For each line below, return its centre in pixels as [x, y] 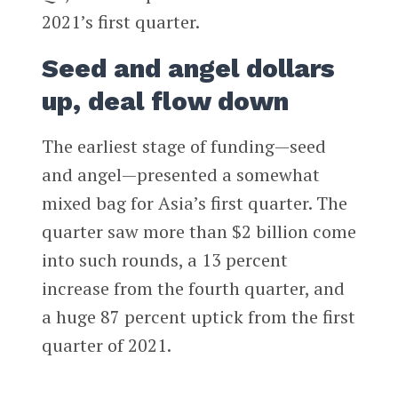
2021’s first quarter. [120, 22]
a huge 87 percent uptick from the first [198, 317]
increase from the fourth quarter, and [193, 289]
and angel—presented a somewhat [180, 175]
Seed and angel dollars [188, 69]
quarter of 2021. [106, 346]
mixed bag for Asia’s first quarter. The [194, 203]
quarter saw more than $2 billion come [199, 232]
